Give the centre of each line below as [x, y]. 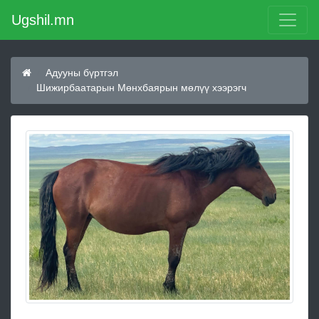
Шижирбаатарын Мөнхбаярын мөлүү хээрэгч [141, 88]
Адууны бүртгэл [82, 73]
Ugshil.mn [43, 20]
